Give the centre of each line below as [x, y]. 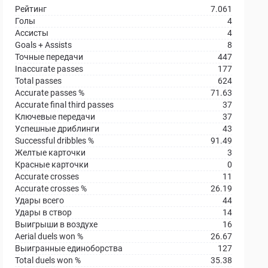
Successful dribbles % [55, 141]
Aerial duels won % [49, 236]
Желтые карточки [51, 153]
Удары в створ [44, 212]
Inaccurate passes [49, 69]
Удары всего [40, 200]
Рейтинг [31, 9]
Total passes [39, 81]
